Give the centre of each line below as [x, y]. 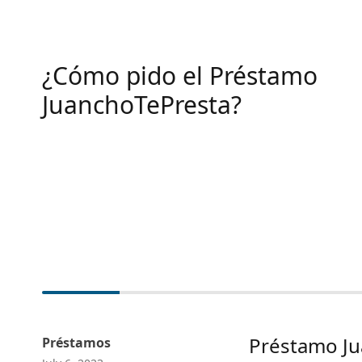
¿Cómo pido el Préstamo [180, 76]
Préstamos [76, 343]
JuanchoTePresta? [142, 105]
